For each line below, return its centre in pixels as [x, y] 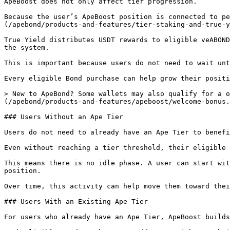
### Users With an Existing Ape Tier [76, 202]
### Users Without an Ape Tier [64, 117]
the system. [27, 47]
